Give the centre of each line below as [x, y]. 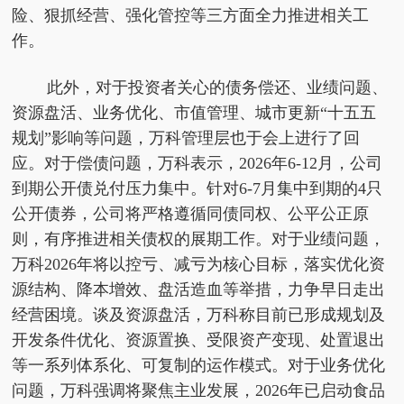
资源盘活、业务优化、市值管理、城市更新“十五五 [194, 113]
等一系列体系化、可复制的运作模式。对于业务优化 [199, 366]
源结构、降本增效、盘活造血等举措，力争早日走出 [199, 290]
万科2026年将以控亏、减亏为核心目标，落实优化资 [199, 265]
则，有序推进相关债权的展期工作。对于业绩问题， [199, 239]
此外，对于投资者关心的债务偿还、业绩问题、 [217, 88]
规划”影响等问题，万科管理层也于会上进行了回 [186, 138]
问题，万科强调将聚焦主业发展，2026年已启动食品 [199, 391]
